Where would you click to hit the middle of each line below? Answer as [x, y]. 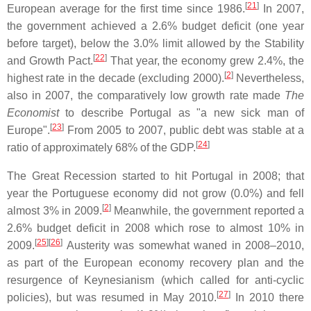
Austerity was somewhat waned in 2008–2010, [183, 245]
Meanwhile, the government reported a [207, 210]
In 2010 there [267, 297]
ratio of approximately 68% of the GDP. [101, 147]
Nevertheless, [269, 78]
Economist [33, 112]
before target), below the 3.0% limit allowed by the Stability [155, 43]
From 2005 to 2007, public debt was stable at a [184, 130]
